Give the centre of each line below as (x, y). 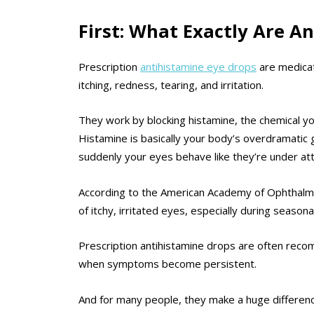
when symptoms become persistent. (168, 264)
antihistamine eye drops (198, 67)
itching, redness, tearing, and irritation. (171, 85)
